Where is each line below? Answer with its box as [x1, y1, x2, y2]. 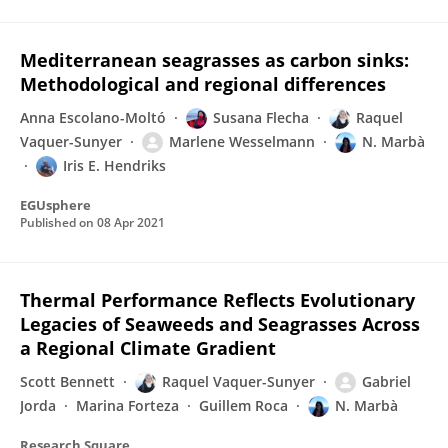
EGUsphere [20, 196, 91, 214]
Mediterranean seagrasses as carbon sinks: [20, 48, 409, 72]
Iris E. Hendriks [63, 156, 166, 175]
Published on [20, 214, 97, 231]
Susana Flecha [213, 108, 309, 127]
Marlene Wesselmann [169, 132, 315, 151]
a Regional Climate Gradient [20, 336, 276, 360]
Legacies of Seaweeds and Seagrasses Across [20, 312, 420, 336]
